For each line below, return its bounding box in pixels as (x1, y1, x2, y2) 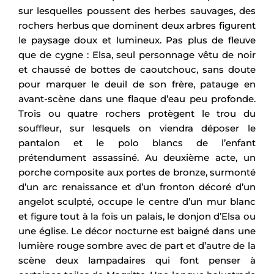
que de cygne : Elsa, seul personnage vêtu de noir (18, 48, 256, 61)
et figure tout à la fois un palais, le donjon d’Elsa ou (18, 210, 256, 222)
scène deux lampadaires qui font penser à (18, 254, 256, 266)
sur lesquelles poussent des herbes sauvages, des (18, 4, 256, 17)
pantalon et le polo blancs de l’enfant (18, 136, 256, 149)
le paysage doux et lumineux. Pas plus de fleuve (18, 34, 256, 46)
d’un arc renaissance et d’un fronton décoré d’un (18, 180, 256, 193)
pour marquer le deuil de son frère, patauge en (18, 78, 256, 90)
